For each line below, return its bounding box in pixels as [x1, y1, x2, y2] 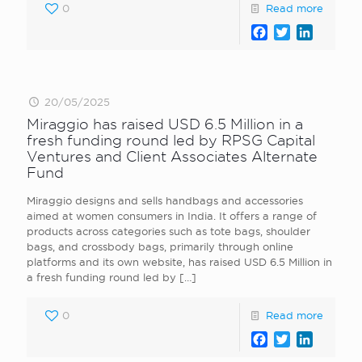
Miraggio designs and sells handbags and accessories [27, 195, 303, 206]
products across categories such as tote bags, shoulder [27, 225, 310, 237]
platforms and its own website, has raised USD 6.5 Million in [27, 256, 332, 267]
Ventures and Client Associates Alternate [27, 149, 318, 164]
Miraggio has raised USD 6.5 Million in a [27, 116, 303, 132]
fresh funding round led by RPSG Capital [27, 133, 315, 148]
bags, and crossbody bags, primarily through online [27, 241, 293, 252]
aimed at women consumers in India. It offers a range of [27, 210, 317, 221]
